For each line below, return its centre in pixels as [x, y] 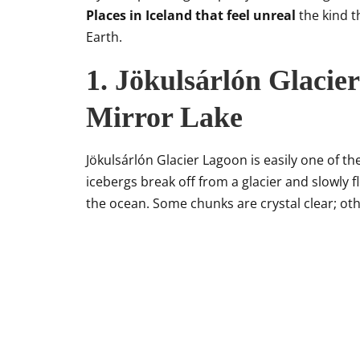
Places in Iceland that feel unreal [191, 15]
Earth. [104, 37]
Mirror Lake [164, 117]
